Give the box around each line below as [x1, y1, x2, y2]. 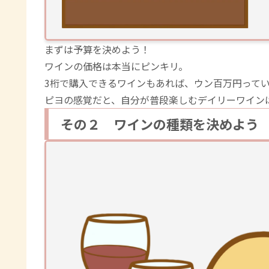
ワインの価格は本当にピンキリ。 [44, 59, 188, 74]
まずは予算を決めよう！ [44, 42, 150, 57]
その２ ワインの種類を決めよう [61, 114, 259, 134]
